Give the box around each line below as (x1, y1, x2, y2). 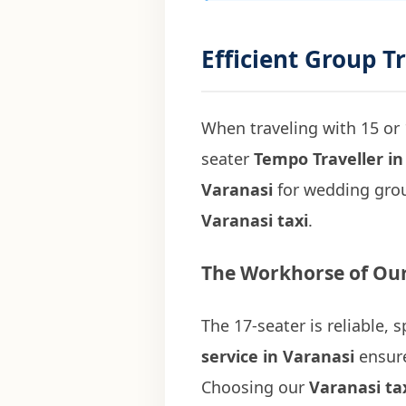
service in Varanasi (201, 344, 354, 367)
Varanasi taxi (201, 208, 308, 231)
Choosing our (201, 375, 309, 398)
